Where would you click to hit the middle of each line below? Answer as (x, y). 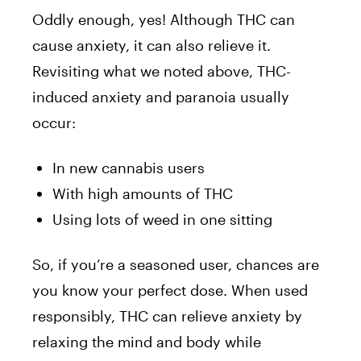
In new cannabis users (129, 167)
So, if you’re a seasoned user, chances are (176, 264)
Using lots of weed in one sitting (162, 219)
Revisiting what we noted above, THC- (162, 71)
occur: (54, 122)
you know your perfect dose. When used (170, 290)
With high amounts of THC (143, 193)
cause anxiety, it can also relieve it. (151, 45)
